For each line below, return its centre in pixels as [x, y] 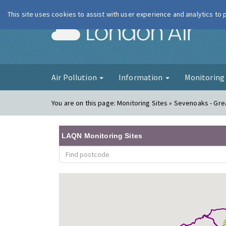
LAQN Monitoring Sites [102, 136]
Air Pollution [75, 77]
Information [141, 77]
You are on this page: [84, 103]
